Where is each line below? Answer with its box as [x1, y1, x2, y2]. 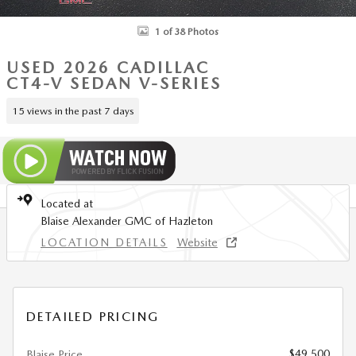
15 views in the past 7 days [11, 104, 134, 117]
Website [176, 236, 218, 249]
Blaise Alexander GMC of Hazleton [41, 215, 213, 227]
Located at [41, 197, 93, 210]
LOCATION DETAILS [41, 236, 168, 249]
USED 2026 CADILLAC [6, 58, 210, 77]
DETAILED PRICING [26, 309, 160, 324]
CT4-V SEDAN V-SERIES [6, 74, 222, 93]
